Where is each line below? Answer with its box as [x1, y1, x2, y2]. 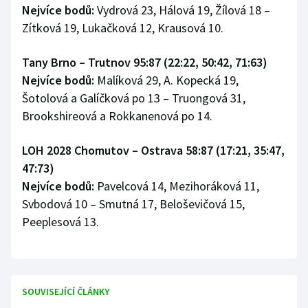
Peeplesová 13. [22, 214, 99, 230]
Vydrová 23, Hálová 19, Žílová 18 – [94, 2, 270, 19]
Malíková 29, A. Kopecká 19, [94, 72, 239, 89]
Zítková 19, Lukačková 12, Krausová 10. [22, 20, 223, 36]
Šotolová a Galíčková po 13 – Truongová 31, [22, 90, 245, 107]
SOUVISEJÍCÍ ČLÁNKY [22, 285, 109, 298]
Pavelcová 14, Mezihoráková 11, [94, 178, 259, 195]
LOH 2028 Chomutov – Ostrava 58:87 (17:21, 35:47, [22, 142, 285, 159]
